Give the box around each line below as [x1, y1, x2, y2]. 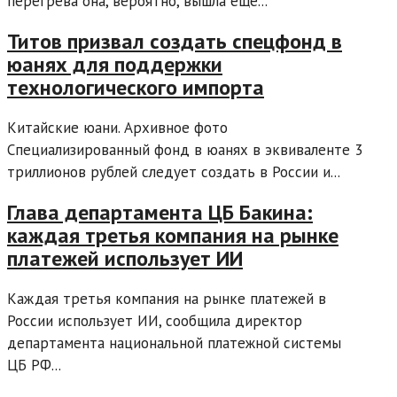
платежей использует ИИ [7, 244, 243, 272]
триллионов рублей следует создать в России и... [7, 162, 340, 182]
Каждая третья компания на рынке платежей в [7, 288, 326, 308]
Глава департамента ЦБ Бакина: [7, 198, 313, 226]
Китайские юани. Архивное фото [7, 118, 228, 137]
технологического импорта [7, 74, 264, 102]
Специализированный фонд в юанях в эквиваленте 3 [7, 140, 362, 160]
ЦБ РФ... [7, 354, 61, 375]
